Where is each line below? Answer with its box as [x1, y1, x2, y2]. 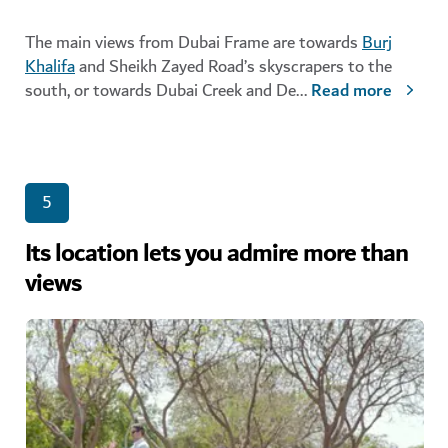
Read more [311, 76, 392, 107]
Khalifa [25, 52, 75, 82]
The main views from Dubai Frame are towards [25, 28, 362, 58]
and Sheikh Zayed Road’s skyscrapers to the [75, 52, 392, 82]
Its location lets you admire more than [25, 232, 408, 277]
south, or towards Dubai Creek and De [25, 76, 296, 106]
